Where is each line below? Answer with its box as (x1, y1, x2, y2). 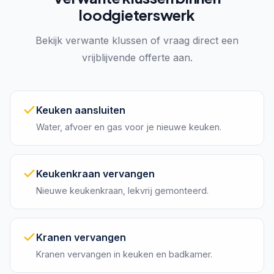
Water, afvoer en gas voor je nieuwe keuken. (36, 121, 221, 132)
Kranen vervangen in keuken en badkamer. (36, 248, 212, 259)
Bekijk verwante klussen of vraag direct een (35, 34, 239, 46)
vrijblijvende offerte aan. (81, 51, 193, 64)
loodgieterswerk (79, 5, 195, 24)
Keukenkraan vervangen (36, 167, 155, 180)
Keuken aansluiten (36, 103, 125, 116)
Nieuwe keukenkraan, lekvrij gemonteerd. (36, 185, 209, 196)
